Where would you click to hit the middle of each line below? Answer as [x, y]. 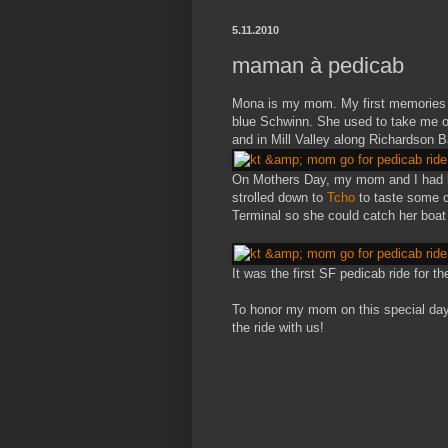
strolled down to [279, 197]
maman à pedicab [318, 65]
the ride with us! [278, 327]
